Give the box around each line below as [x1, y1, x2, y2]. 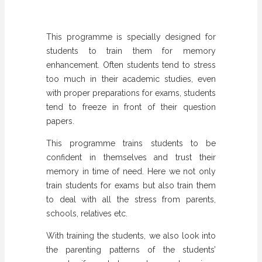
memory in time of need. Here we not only [46, 167, 216, 177]
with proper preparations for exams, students [46, 88, 216, 98]
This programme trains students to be [46, 139, 216, 149]
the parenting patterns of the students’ [46, 245, 216, 255]
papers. [46, 116, 74, 126]
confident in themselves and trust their [46, 153, 216, 163]
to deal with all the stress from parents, [46, 195, 216, 205]
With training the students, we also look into [46, 231, 216, 241]
